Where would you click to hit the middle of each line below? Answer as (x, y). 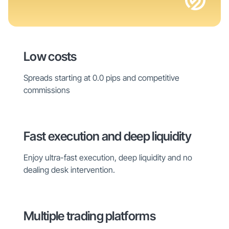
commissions (47, 90)
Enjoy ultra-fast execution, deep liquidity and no (108, 157)
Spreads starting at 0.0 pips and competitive (101, 77)
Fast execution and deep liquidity (107, 136)
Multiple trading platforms (89, 216)
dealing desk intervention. (69, 169)
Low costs (50, 56)
